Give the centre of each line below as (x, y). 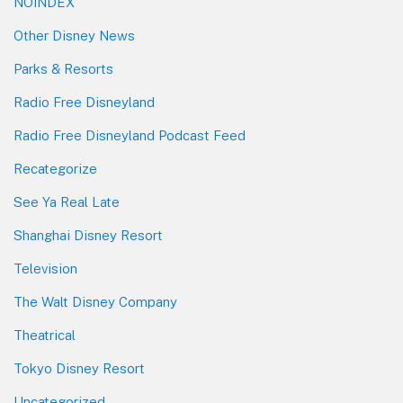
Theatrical (45, 335)
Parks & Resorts (63, 68)
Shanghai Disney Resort (88, 235)
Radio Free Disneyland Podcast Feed (130, 135)
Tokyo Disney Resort (79, 368)
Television (45, 268)
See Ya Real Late (67, 201)
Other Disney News (74, 35)
